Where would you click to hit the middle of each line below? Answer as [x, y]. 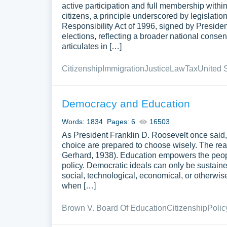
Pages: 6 [121, 122]
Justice [157, 69]
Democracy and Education [126, 104]
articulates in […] [92, 46]
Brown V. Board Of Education [114, 208]
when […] [79, 186]
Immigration [123, 69]
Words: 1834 [82, 122]
